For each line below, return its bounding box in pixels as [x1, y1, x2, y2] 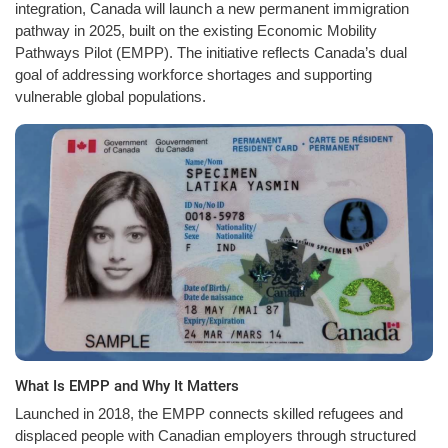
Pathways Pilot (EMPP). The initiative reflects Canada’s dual [15, 43, 407, 61]
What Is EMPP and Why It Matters [15, 376, 239, 395]
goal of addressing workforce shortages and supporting [15, 65, 372, 83]
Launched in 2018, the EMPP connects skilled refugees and [15, 405, 403, 423]
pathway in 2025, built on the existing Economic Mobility [15, 21, 377, 39]
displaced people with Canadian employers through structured [15, 427, 416, 445]
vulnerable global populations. [15, 87, 206, 105]
